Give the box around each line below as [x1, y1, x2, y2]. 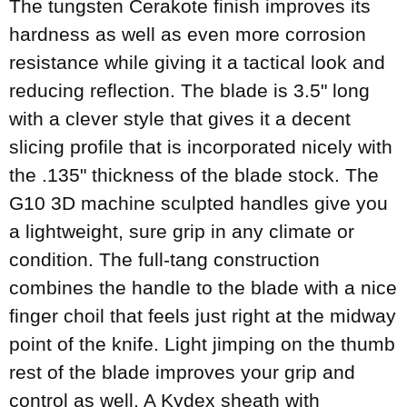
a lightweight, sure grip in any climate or [9, 220, 354, 242]
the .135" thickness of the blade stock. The [9, 164, 379, 185]
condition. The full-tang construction [9, 248, 320, 270]
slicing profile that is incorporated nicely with [9, 135, 392, 157]
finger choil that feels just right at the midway [9, 304, 396, 326]
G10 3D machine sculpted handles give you [9, 192, 388, 213]
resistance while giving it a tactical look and [9, 51, 385, 73]
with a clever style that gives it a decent [9, 107, 351, 129]
